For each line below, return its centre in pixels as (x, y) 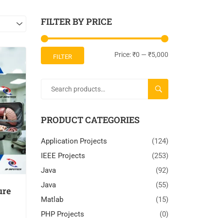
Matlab (52, 199)
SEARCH (168, 89)
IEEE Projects (63, 155)
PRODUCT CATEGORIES (90, 119)
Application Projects (74, 141)
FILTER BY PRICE (76, 21)
